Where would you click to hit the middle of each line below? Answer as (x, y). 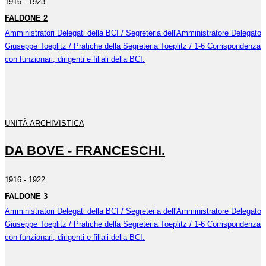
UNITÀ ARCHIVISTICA (45, 123)
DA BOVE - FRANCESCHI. (85, 151)
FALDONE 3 (26, 196)
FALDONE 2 (26, 18)
